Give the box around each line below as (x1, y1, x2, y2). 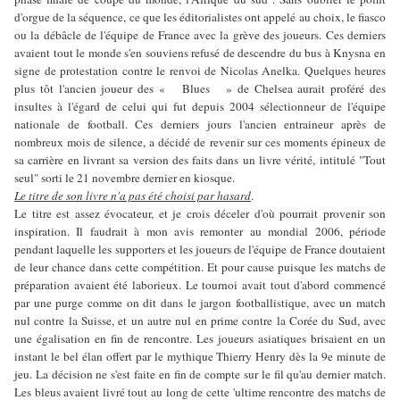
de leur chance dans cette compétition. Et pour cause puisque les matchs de (14, 259, 386, 276)
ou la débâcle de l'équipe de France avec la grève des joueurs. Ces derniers (14, 27, 386, 44)
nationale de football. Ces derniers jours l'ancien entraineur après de (14, 116, 386, 133)
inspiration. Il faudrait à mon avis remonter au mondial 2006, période (14, 223, 386, 240)
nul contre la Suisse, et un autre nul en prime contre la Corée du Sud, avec (14, 312, 386, 329)
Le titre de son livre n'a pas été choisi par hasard (14, 187, 251, 204)
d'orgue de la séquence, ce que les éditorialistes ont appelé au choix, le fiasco (14, 9, 386, 26)
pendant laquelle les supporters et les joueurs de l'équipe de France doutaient (14, 241, 386, 258)
